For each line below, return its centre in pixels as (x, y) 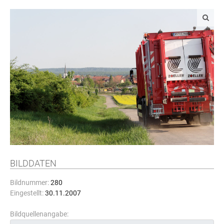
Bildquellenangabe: (39, 214)
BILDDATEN (33, 163)
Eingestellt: (27, 193)
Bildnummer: (29, 183)
